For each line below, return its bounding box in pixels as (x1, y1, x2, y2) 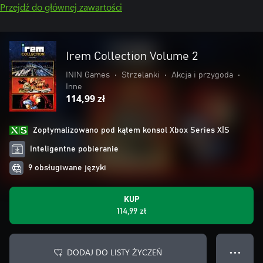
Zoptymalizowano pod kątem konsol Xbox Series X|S (33, 126, 230, 134)
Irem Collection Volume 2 (66, 50, 198, 62)
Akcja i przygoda (171, 71, 233, 79)
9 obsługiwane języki (28, 164, 106, 172)
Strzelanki (122, 71, 160, 79)
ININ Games (66, 71, 110, 79)
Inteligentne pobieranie (30, 145, 119, 153)
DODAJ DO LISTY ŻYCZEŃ (67, 247, 162, 258)
